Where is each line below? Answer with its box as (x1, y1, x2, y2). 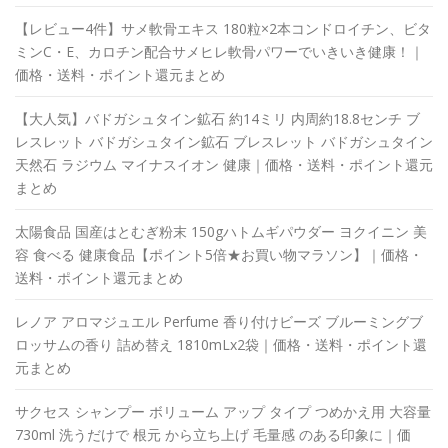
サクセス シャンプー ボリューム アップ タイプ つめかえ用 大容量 (15, 401, 431, 421)
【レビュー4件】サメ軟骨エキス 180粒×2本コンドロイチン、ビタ (15, 18, 431, 38)
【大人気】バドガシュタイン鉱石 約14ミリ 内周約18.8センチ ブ (15, 108, 420, 128)
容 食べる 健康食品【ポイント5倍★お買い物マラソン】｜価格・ (15, 244, 423, 264)
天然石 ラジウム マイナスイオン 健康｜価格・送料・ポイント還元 (15, 154, 433, 174)
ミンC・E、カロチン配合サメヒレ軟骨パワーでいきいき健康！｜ (15, 41, 424, 61)
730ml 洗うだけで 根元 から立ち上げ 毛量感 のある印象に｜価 (15, 424, 411, 444)
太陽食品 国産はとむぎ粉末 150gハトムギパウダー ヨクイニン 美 (15, 221, 427, 241)
